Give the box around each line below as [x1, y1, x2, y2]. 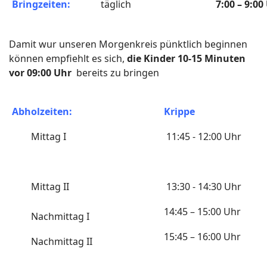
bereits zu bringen [74, 66, 159, 79]
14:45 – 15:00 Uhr [164, 205, 241, 218]
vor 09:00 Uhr [9, 66, 74, 79]
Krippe [164, 105, 195, 118]
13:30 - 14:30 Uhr [164, 180, 241, 193]
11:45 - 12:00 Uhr [164, 130, 241, 143]
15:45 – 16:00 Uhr [164, 230, 241, 243]
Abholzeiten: [10, 105, 72, 118]
